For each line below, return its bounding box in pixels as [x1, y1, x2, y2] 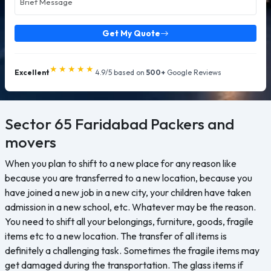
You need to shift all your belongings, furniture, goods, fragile [5, 215, 253, 227]
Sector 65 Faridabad [5, 114, 148, 134]
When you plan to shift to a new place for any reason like [5, 157, 237, 169]
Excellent [15, 67, 50, 77]
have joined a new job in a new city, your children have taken [5, 186, 251, 198]
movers [5, 132, 56, 152]
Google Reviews [165, 67, 221, 77]
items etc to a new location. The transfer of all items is [5, 230, 227, 242]
